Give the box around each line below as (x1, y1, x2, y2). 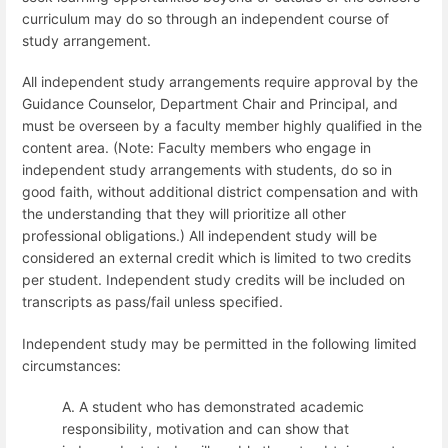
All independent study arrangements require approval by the (22, 73, 418, 91)
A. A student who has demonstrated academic (62, 397, 364, 415)
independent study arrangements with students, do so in (22, 161, 392, 179)
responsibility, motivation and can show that (62, 419, 349, 437)
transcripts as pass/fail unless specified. (22, 293, 283, 311)
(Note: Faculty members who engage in (113, 139, 371, 157)
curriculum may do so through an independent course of (22, 10, 389, 27)
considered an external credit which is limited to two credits (22, 249, 411, 267)
